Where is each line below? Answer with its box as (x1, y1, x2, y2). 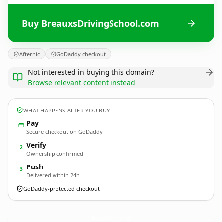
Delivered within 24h (26, 171, 80, 179)
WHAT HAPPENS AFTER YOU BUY (23, 106, 110, 114)
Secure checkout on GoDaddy (26, 128, 103, 135)
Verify (26, 140, 46, 150)
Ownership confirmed (26, 150, 83, 157)
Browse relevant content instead (28, 78, 135, 87)
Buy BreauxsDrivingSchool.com (22, 17, 159, 29)
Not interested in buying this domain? (28, 67, 154, 77)
